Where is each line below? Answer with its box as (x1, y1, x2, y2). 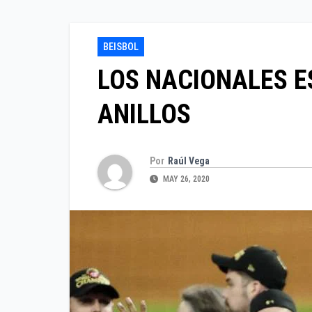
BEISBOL (103, 41, 139, 53)
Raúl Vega (168, 155, 210, 166)
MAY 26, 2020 (161, 173, 210, 184)
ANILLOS (97, 99, 191, 130)
